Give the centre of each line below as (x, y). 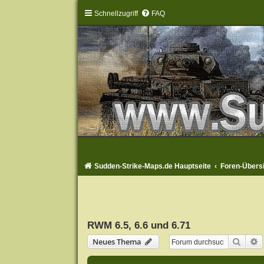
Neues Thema (117, 242)
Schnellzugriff (116, 14)
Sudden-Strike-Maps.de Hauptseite (152, 166)
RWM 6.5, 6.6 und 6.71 (138, 225)
